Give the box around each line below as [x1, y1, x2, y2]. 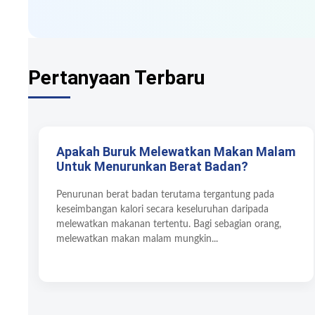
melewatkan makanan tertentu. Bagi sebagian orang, [56, 219, 281, 229]
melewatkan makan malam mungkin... [56, 233, 218, 244]
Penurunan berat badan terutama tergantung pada [56, 189, 274, 200]
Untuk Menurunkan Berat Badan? [56, 158, 248, 174]
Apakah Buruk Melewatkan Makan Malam [56, 143, 295, 159]
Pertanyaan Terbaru [28, 65, 205, 89]
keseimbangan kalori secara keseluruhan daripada [56, 204, 269, 214]
